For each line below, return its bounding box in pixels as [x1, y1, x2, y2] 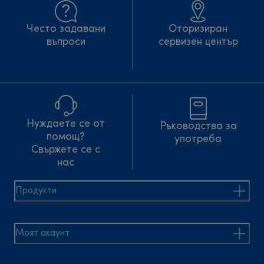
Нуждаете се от [27, 119, 105, 130]
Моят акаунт [15, 229, 70, 239]
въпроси [46, 37, 85, 48]
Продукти [15, 186, 57, 196]
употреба [174, 134, 222, 145]
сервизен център [158, 37, 238, 48]
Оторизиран [169, 24, 228, 35]
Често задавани [26, 24, 105, 35]
